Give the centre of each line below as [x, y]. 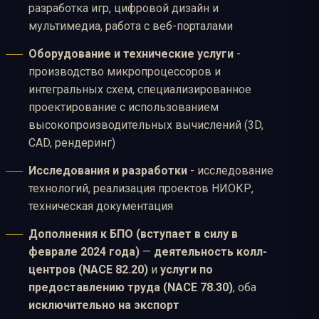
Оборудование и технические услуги [131, 54]
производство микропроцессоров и [125, 72]
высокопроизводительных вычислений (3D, [146, 125]
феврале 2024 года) [84, 252]
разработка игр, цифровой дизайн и [124, 9]
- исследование [230, 171]
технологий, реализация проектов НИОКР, [141, 189]
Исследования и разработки [108, 171]
